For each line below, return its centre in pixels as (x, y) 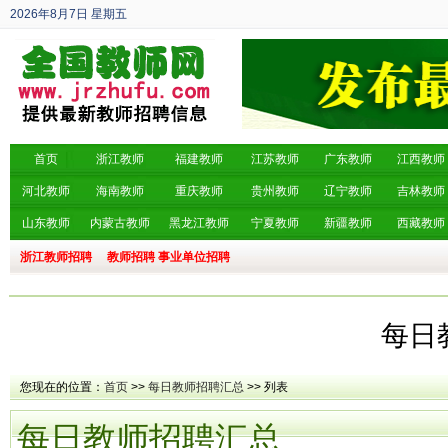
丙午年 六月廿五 (53, 43)
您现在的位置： (62, 387)
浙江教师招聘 (56, 257)
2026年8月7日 (49, 14)
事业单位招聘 (194, 257)
